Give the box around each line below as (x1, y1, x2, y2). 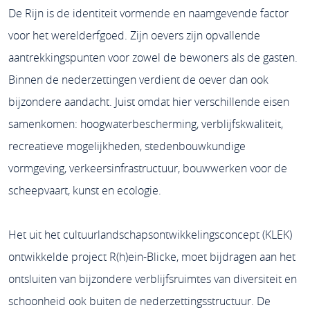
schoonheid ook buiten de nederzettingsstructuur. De (8, 293, 271, 309)
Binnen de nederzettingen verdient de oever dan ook (8, 72, 268, 87)
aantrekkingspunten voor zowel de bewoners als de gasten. (8, 50, 298, 65)
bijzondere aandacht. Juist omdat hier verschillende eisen (8, 94, 289, 109)
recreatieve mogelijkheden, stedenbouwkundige (8, 138, 246, 154)
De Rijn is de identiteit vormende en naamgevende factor (8, 6, 289, 21)
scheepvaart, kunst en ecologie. (8, 183, 161, 198)
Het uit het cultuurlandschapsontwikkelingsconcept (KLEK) (8, 227, 292, 242)
